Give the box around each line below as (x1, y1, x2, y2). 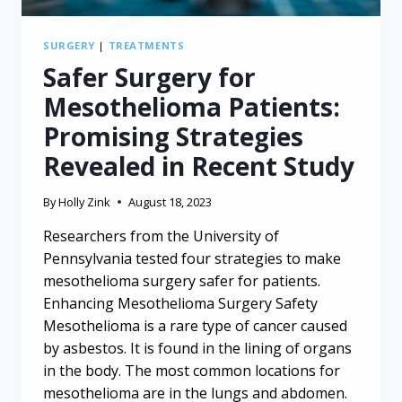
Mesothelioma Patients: (43, 90, 340, 125)
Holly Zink (58, 194, 111, 211)
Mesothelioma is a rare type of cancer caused (43, 316, 347, 336)
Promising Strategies (43, 119, 303, 154)
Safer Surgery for (43, 60, 256, 95)
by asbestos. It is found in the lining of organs (43, 338, 352, 359)
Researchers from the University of (43, 226, 279, 247)
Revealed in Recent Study (43, 149, 354, 184)
